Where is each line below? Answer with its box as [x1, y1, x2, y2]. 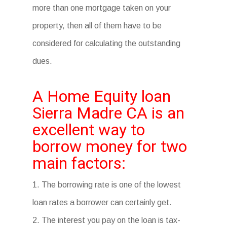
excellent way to [32, 120, 145, 139]
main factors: [32, 154, 126, 173]
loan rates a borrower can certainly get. [32, 198, 172, 207]
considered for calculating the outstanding [32, 39, 181, 48]
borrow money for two [32, 137, 187, 156]
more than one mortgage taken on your [32, 4, 171, 12]
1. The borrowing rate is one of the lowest [32, 180, 181, 189]
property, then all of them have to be [32, 21, 162, 30]
